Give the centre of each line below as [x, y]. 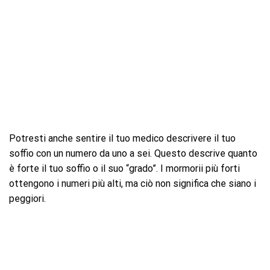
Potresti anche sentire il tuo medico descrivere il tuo [122, 138]
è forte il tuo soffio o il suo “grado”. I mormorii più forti [124, 168]
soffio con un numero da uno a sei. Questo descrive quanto [133, 153]
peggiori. [27, 198]
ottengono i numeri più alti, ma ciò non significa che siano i [133, 183]
